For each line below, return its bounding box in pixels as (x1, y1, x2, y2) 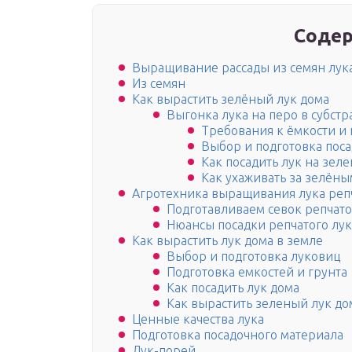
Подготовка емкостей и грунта (167, 265, 347, 280)
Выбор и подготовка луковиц (167, 249, 340, 264)
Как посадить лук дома (167, 280, 299, 295)
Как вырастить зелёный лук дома (132, 92, 329, 107)
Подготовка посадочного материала (132, 328, 343, 343)
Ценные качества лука (132, 312, 264, 327)
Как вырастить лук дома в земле (132, 233, 323, 248)
